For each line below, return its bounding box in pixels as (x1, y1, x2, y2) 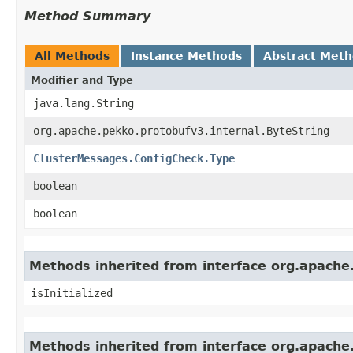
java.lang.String (33, 96, 134, 110)
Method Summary (24, 8, 150, 24)
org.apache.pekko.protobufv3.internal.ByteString (33, 124, 329, 137)
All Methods (35, 49, 110, 62)
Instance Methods (131, 49, 242, 62)
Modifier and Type (31, 73, 133, 86)
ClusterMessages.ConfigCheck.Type (33, 151, 235, 165)
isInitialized (31, 286, 113, 299)
